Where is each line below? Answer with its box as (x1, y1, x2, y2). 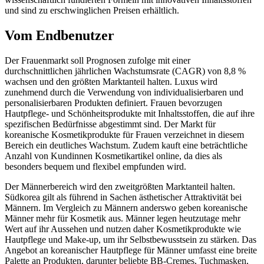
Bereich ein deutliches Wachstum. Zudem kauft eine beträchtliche (5, 140, 247, 150)
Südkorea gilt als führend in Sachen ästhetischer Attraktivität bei (5, 192, 242, 202)
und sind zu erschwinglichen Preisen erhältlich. (5, 5, 179, 16)
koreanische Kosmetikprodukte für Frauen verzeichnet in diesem (5, 129, 244, 140)
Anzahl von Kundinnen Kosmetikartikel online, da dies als (5, 150, 222, 161)
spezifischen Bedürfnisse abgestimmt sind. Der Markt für (5, 118, 216, 129)
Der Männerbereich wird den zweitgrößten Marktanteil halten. (5, 181, 235, 192)
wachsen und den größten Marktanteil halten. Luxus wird (5, 76, 217, 87)
